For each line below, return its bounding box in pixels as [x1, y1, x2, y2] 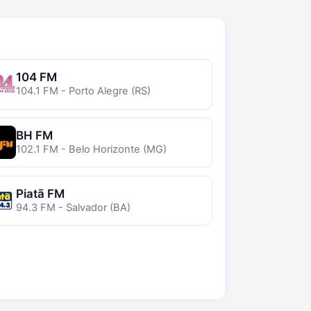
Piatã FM [15, 186, 65, 201]
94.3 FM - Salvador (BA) [15, 201, 131, 214]
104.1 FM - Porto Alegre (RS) [15, 85, 151, 98]
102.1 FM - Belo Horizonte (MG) [15, 143, 167, 156]
